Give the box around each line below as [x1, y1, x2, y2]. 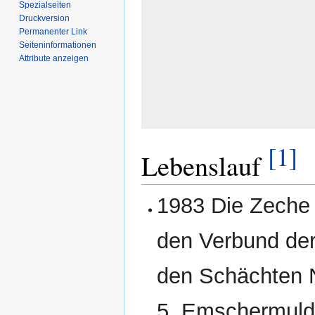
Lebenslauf [141, 148, 268, 184]
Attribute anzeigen [19, 53, 89, 63]
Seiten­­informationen [19, 39, 97, 50]
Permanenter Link [19, 26, 88, 37]
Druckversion [19, 13, 70, 23]
